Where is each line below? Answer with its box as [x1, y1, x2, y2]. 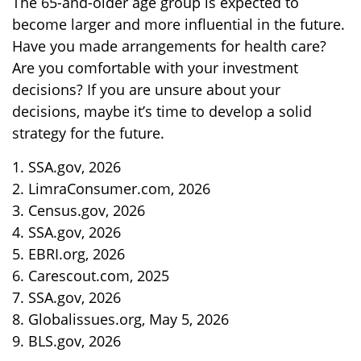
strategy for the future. [12, 123, 164, 143]
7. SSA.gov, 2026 [12, 288, 121, 307]
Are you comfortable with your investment [12, 58, 298, 77]
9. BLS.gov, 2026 [12, 331, 121, 351]
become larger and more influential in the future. [12, 15, 345, 34]
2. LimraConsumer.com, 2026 [12, 179, 210, 198]
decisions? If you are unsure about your [12, 80, 280, 99]
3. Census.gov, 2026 [12, 201, 145, 220]
